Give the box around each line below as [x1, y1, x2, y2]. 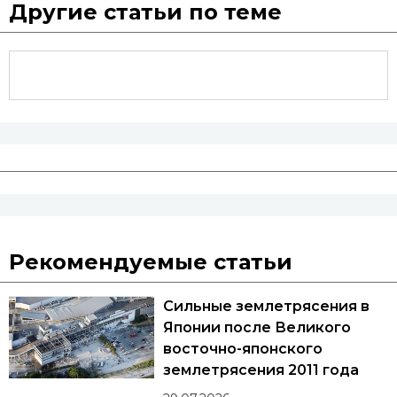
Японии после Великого [163, 319, 351, 337]
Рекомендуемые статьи [9, 249, 292, 276]
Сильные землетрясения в [163, 298, 370, 315]
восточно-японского [163, 340, 323, 358]
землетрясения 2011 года [163, 362, 359, 379]
